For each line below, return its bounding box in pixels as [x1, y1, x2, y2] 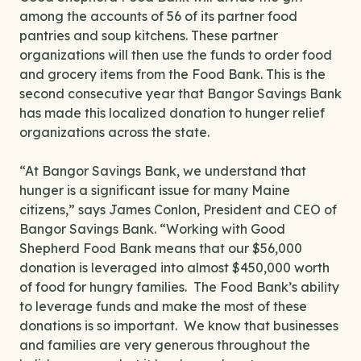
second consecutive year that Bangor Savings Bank [19, 85, 342, 102]
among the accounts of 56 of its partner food [19, 8, 297, 24]
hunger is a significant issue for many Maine [19, 182, 290, 198]
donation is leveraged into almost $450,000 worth [19, 259, 330, 276]
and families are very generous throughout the [19, 337, 310, 353]
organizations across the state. [19, 124, 210, 140]
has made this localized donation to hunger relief [19, 105, 325, 121]
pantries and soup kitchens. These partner [19, 27, 278, 44]
